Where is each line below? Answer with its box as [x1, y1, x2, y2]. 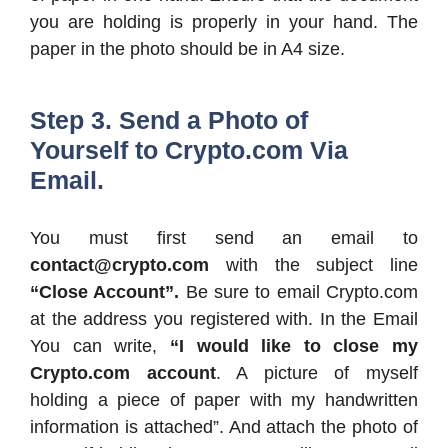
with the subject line [209, 255, 418, 276]
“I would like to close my [157, 336, 418, 357]
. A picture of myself [215, 363, 419, 384]
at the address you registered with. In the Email [30, 309, 418, 330]
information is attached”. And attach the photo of [30, 417, 418, 438]
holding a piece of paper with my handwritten [30, 390, 418, 411]
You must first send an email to [30, 228, 418, 249]
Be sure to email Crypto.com [185, 282, 419, 303]
